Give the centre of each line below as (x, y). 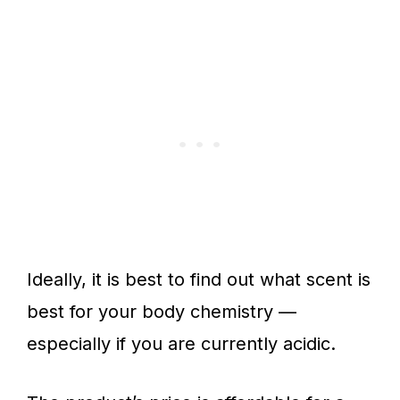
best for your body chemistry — (162, 312)
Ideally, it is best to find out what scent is (199, 279)
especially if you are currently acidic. (181, 344)
